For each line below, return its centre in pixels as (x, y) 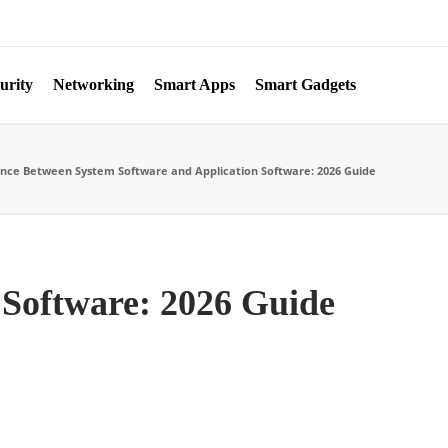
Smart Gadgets (305, 84)
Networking (93, 84)
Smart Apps (194, 84)
